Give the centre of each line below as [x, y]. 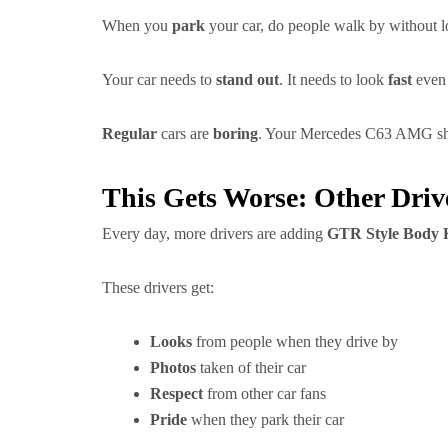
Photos [173, 367]
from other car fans [264, 393]
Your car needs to [159, 79]
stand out [247, 79]
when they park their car [265, 419]
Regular [129, 133]
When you [137, 25]
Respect [176, 393]
